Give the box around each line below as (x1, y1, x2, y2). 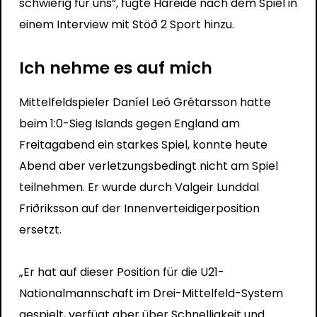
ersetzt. (18, 221, 62, 238)
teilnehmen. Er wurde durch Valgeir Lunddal (18, 178, 259, 195)
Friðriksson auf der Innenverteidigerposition (18, 200, 260, 217)
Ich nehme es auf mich (18, 56, 212, 79)
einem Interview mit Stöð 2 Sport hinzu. (18, 16, 234, 33)
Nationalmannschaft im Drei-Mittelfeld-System (18, 284, 283, 301)
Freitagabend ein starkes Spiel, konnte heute (18, 136, 267, 153)
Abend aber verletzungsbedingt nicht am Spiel (18, 157, 278, 174)
